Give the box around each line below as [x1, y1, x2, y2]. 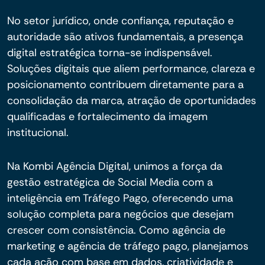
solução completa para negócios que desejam [7, 207, 234, 221]
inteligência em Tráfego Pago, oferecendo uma [7, 191, 233, 205]
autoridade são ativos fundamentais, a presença [7, 30, 243, 44]
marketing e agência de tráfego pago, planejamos [7, 239, 248, 253]
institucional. [7, 125, 69, 140]
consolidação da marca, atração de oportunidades [7, 93, 256, 108]
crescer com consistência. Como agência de [7, 223, 225, 237]
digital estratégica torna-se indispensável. [7, 46, 212, 60]
